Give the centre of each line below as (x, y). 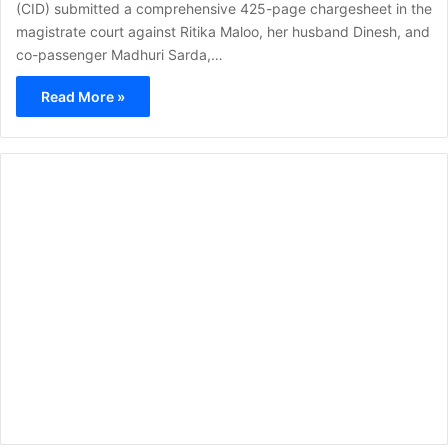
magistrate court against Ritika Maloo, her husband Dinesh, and (223, 31)
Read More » (83, 96)
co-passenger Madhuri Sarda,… (119, 54)
